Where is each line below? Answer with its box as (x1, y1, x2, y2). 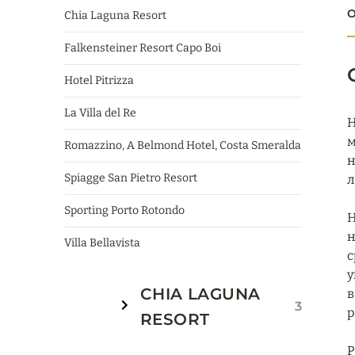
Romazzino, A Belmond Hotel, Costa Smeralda (64, 139, 301, 152)
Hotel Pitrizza (64, 74, 134, 87)
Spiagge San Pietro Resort (64, 171, 197, 185)
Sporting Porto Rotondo (64, 204, 185, 217)
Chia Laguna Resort (64, 9, 166, 22)
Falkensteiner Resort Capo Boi (64, 41, 221, 55)
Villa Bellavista (64, 236, 140, 250)
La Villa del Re (64, 106, 136, 120)
